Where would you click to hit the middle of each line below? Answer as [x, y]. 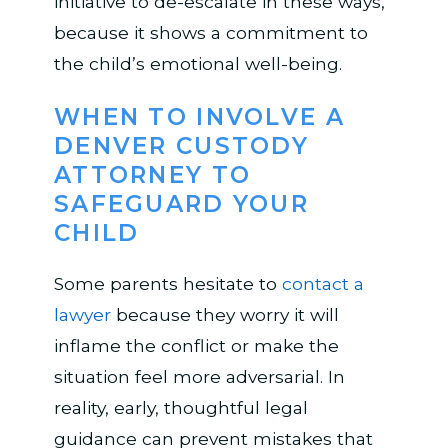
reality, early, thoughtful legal [180, 408]
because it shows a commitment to [210, 32]
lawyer [82, 315]
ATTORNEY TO [152, 175]
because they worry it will [224, 315]
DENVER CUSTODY [181, 146]
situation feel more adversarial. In [199, 377]
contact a [322, 284]
